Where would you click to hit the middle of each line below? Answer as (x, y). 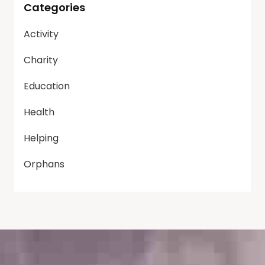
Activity (41, 34)
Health (39, 112)
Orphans (44, 164)
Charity (41, 60)
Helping (41, 138)
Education (47, 86)
